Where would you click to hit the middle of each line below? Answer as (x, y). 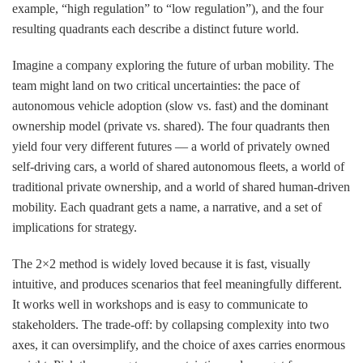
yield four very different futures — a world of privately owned (171, 146)
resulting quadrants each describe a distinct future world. (156, 28)
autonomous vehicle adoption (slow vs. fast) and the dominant (170, 105)
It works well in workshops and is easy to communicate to (160, 304)
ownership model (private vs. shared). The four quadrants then (171, 126)
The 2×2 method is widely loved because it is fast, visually (161, 263)
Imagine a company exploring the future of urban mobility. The (173, 65)
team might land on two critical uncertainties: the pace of (156, 85)
